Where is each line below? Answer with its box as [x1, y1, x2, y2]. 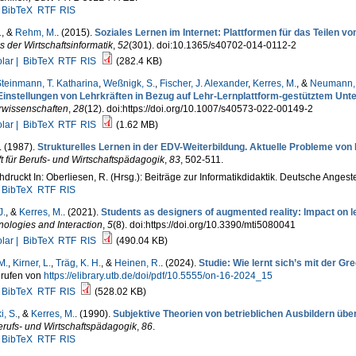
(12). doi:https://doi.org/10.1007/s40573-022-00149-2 [83, 103, 313, 114]
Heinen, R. [114, 257, 161, 269]
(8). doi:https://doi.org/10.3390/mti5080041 [112, 219, 296, 230]
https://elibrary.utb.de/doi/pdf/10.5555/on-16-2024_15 [43, 270, 273, 281]
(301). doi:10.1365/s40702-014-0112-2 [128, 40, 296, 51]
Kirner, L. [12, 257, 51, 269]
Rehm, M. [14, 27, 56, 38]
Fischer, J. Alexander [159, 78, 248, 89]
